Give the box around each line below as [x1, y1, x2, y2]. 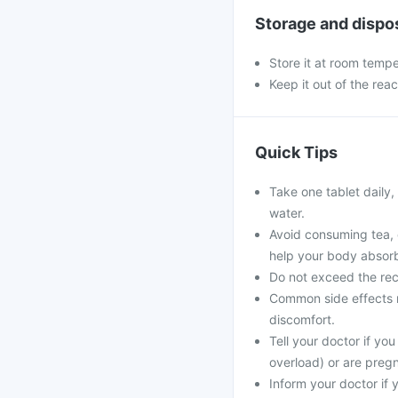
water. [269, 205, 305, 220]
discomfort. [269, 312, 335, 327]
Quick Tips [255, 143, 338, 162]
